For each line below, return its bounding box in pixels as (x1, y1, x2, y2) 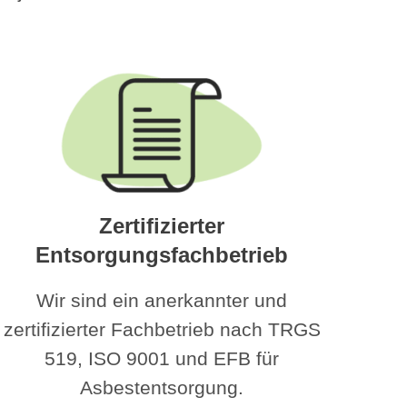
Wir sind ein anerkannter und (36, 289, 287, 311)
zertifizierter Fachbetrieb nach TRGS (3, 318, 321, 340)
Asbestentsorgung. (80, 376, 243, 398)
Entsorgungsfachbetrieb (35, 242, 288, 267)
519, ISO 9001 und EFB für (45, 347, 279, 369)
